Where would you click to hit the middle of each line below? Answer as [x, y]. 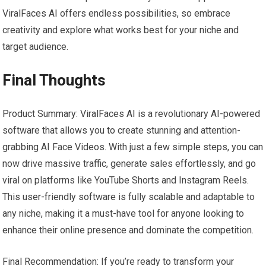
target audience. [36, 47]
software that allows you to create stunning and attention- [122, 131]
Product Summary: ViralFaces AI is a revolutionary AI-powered [132, 114]
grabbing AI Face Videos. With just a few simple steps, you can [133, 147]
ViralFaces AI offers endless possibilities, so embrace [117, 14]
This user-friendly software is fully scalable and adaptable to [129, 197]
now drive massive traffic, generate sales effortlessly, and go [129, 164]
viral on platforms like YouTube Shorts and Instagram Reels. [126, 180]
